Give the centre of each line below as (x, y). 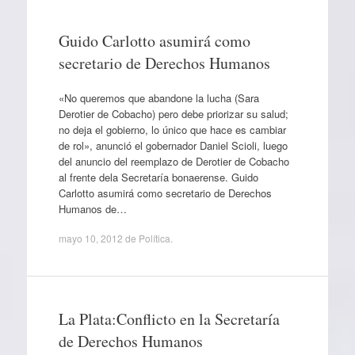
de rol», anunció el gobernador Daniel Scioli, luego (173, 145)
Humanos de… (92, 208)
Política (154, 238)
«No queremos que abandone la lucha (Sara (158, 97)
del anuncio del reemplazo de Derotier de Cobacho (174, 161)
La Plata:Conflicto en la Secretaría (169, 319)
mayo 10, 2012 (90, 238)
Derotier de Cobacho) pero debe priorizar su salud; (173, 113)
